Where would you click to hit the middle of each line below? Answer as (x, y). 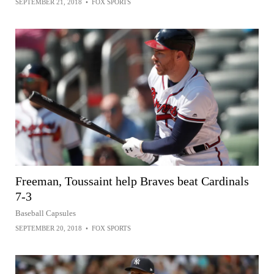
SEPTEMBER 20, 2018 (49, 228)
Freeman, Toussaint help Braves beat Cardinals (132, 181)
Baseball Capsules (46, 213)
